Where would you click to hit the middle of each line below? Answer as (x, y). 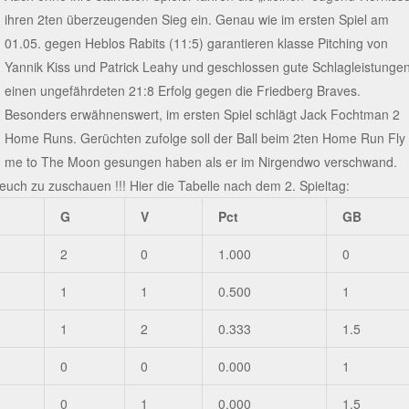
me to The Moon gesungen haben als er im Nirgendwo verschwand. (200, 162)
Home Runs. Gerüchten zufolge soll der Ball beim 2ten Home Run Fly (204, 138)
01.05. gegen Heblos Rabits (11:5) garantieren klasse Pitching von (196, 43)
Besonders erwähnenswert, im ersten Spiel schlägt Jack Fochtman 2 (202, 115)
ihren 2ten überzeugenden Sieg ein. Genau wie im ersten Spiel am (196, 20)
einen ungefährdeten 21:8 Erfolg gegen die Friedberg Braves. (182, 91)
